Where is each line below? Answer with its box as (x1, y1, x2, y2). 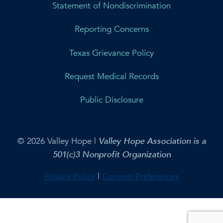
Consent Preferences (102, 171, 179, 183)
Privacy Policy (44, 171, 95, 183)
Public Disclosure (80, 94, 143, 106)
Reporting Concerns (74, 23, 149, 35)
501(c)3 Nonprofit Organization (52, 149, 171, 161)
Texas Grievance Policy (69, 47, 154, 59)
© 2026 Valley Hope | (17, 135, 99, 147)
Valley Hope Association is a (98, 135, 206, 147)
